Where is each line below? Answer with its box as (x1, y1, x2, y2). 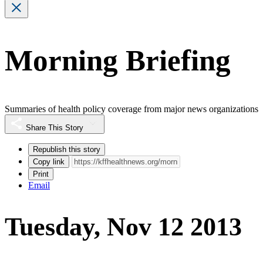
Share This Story (26, 123, 83, 132)
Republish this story (33, 144, 100, 154)
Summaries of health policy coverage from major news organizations (5, 103, 258, 114)
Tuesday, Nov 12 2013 (5, 213, 242, 242)
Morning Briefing (5, 44, 231, 77)
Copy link (33, 157, 65, 166)
